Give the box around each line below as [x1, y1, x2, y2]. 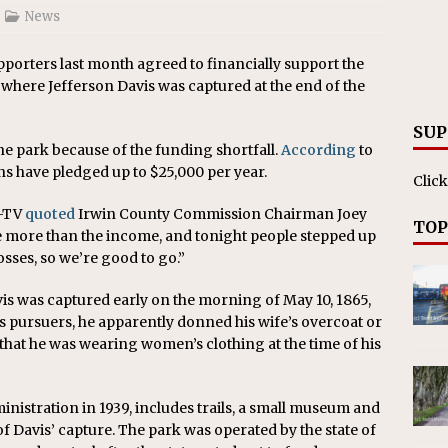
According [281, 141, 356, 159]
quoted [25, 205, 75, 223]
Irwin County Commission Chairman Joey [75, 205, 367, 223]
